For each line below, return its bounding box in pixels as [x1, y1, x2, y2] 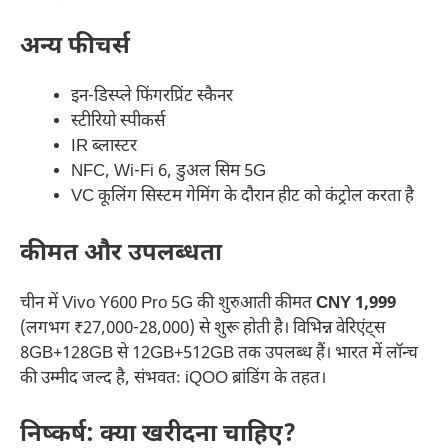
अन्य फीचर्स [20, 31, 130, 64]
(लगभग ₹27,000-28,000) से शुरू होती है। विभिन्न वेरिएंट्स [20, 317, 385, 340]
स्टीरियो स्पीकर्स [71, 111, 165, 134]
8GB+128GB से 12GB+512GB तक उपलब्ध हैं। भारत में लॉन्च [20, 342, 418, 365]
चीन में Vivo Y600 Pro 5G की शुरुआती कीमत [20, 292, 316, 315]
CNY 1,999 [316, 292, 396, 315]
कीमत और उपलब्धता [20, 237, 222, 270]
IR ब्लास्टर [71, 136, 137, 159]
